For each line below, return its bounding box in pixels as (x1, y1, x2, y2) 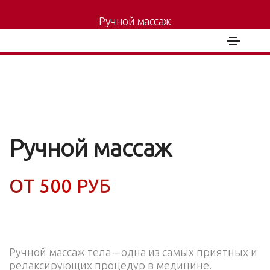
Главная (78, 30, 106, 38)
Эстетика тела (142, 30, 192, 38)
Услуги (112, 30, 136, 38)
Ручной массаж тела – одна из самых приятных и (9, 246, 257, 258)
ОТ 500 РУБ (9, 176, 111, 196)
